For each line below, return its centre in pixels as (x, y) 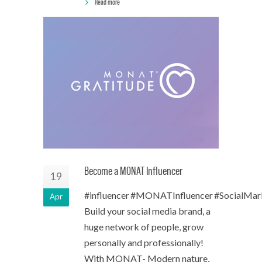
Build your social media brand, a (147, 211)
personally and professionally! (144, 242)
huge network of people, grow (144, 227)
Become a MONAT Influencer (133, 171)
